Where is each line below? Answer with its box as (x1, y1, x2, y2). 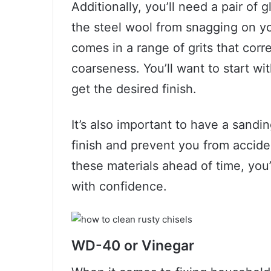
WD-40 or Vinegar (71, 237, 194, 254)
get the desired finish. (71, 81, 197, 96)
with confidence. (71, 178, 167, 194)
